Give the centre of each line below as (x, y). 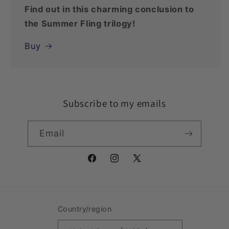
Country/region (85, 209)
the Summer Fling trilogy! (80, 23)
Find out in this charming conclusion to (109, 9)
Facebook (106, 164)
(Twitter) (150, 177)
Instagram (129, 164)
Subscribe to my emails (114, 103)
